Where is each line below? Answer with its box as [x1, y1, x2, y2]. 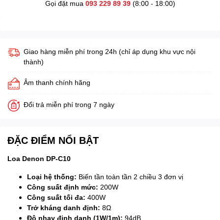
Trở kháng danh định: [27, 203, 100, 212]
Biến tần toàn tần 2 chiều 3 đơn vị [77, 172, 183, 181]
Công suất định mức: [27, 183, 98, 192]
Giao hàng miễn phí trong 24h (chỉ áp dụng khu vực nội [24, 47, 195, 56]
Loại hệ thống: [27, 172, 77, 181]
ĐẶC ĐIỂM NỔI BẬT [7, 134, 99, 146]
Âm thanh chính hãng [24, 78, 90, 87]
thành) [24, 57, 44, 66]
